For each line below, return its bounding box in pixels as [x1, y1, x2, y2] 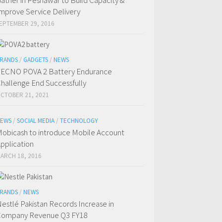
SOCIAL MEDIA [17, 116, 55, 125]
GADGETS [23, 55, 48, 64]
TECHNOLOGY [60, 116, 98, 125]
